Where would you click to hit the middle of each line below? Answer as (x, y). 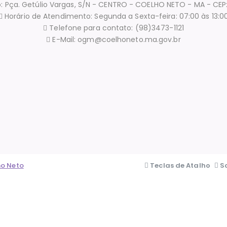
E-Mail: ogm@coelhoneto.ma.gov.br (116, 39)
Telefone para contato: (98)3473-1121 (116, 28)
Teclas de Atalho (179, 166)
